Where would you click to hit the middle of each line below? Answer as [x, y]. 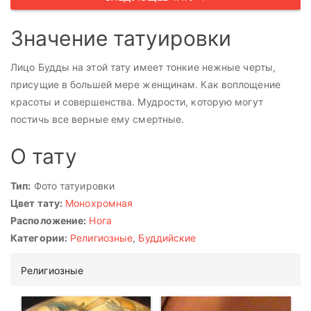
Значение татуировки [121, 38]
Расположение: [49, 220]
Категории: [39, 237]
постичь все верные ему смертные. [98, 119]
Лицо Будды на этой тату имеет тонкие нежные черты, [143, 67]
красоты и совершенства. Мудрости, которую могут [137, 102]
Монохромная [99, 203]
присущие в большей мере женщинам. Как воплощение [145, 84]
